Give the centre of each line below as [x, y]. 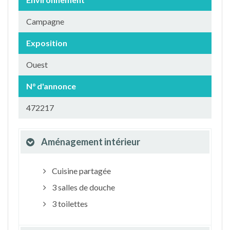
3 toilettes [69, 204]
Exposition [47, 43]
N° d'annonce [51, 86]
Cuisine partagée [80, 171]
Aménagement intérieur [91, 142]
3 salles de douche [82, 187]
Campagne [45, 21]
